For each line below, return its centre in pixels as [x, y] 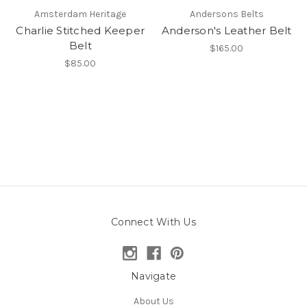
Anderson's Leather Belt [226, 31]
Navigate [153, 276]
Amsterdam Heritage [81, 14]
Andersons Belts [226, 14]
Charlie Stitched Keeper [81, 31]
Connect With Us [153, 222]
